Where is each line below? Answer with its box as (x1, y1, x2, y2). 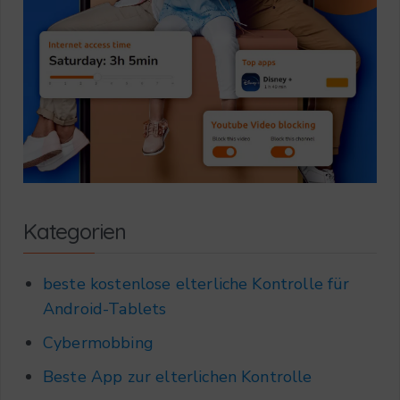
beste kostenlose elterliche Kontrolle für (43, 272, 350, 295)
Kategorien (23, 217, 126, 245)
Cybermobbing (43, 331, 154, 354)
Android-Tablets (43, 297, 167, 320)
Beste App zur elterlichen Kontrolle (43, 365, 312, 387)
